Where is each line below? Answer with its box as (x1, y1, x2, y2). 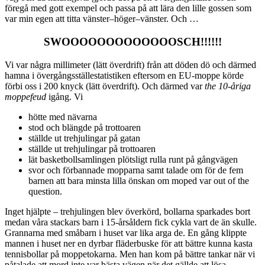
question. (28, 186, 62, 196)
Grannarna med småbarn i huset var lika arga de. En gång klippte (5, 227, 247, 238)
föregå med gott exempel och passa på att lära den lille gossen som (5, 3, 251, 14)
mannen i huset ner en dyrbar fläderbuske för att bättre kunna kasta (5, 238, 253, 248)
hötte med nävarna (28, 111, 97, 122)
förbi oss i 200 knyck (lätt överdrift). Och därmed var (5, 80, 205, 91)
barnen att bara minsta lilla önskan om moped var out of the (28, 175, 249, 186)
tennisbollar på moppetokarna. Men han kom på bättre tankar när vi (5, 248, 255, 259)
